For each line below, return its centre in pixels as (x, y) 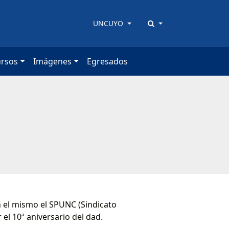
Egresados (107, 61)
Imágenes (53, 61)
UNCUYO (109, 24)
